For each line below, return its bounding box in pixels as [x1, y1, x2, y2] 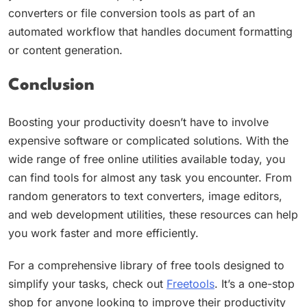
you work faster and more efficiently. [8, 225, 199, 240]
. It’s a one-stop [214, 276, 295, 291]
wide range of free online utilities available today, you [8, 151, 285, 166]
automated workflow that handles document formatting [8, 24, 293, 38]
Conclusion [8, 77, 95, 95]
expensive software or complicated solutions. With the [8, 133, 288, 147]
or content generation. [8, 42, 123, 57]
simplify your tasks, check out [8, 276, 167, 291]
